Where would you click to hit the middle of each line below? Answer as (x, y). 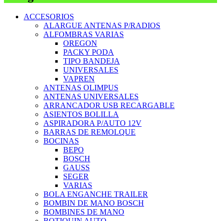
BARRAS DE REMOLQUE (90, 132)
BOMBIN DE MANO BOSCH (94, 203)
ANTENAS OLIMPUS (81, 88)
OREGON (80, 43)
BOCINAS (61, 141)
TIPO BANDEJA (92, 61)
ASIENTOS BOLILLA (81, 114)
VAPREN (79, 79)
